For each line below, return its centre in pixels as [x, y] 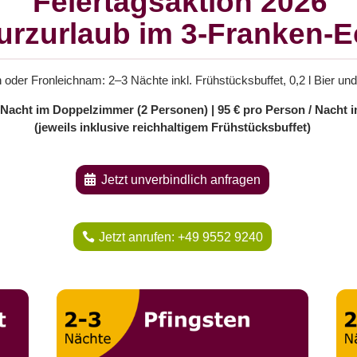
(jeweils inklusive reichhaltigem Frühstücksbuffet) [173, 127]
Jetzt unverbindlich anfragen [180, 180]
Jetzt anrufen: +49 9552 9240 [180, 237]
